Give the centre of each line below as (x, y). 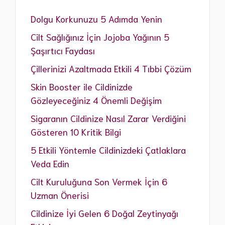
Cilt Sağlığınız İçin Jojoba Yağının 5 (100, 37)
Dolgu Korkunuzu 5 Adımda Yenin (96, 19)
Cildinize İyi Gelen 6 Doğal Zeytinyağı (104, 213)
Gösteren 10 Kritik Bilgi (76, 132)
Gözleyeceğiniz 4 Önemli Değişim (96, 100)
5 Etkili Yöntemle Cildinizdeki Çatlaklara (108, 150)
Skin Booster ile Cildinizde (82, 87)
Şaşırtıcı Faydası (63, 50)
